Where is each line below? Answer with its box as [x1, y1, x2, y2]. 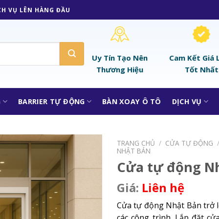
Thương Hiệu [96, 64, 144, 74]
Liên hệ [142, 179, 184, 196]
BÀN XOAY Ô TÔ [102, 96, 161, 106]
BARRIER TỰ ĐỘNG [18, 96, 85, 106]
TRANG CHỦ [117, 138, 155, 148]
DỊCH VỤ [172, 96, 202, 106]
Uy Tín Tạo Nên [92, 52, 148, 63]
